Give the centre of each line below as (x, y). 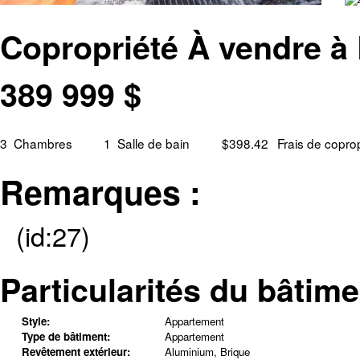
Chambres (43, 143)
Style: (35, 321)
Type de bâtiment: (65, 336)
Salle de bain (153, 143)
